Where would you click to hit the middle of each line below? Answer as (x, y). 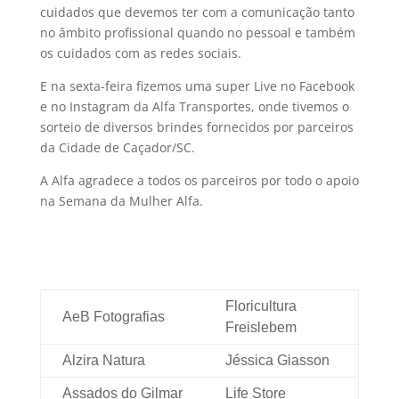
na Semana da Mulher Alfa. (121, 201)
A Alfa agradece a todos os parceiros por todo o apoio (199, 181)
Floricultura (261, 306)
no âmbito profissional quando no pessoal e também (197, 33)
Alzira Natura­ (103, 361)
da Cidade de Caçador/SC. (117, 148)
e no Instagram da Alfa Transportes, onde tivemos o (194, 107)
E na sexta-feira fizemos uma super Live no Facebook (197, 86)
